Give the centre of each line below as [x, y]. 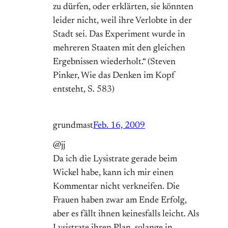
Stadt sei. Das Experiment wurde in [119, 35]
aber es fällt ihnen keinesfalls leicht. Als [126, 215]
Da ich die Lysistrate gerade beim [115, 160]
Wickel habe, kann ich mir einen [113, 173]
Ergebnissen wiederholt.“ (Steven [114, 62]
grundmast [73, 126]
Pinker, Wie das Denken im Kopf [114, 76]
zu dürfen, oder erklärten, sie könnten [123, 7]
